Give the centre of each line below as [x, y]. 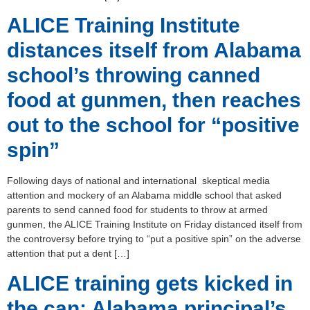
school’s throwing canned [134, 75]
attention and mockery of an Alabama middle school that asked [144, 195]
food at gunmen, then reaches [154, 100]
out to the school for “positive [153, 125]
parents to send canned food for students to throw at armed [137, 210]
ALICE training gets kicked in [150, 283]
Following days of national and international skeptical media [138, 181]
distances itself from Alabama [154, 51]
